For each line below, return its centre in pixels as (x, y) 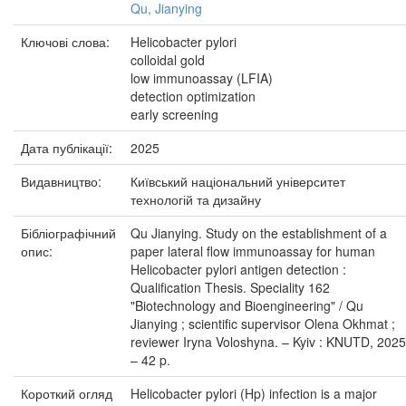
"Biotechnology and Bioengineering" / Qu (247, 305)
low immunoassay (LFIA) (202, 78)
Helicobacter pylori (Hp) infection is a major (254, 393)
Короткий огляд (67, 393)
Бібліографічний (68, 233)
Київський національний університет (238, 181)
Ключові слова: (67, 42)
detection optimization (193, 96)
